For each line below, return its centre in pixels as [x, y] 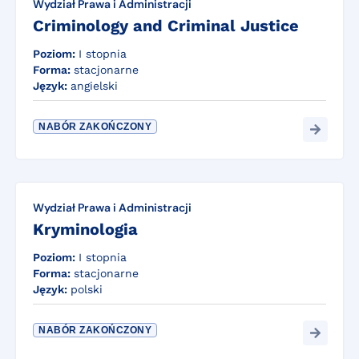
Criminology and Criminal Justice [166, 26]
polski [87, 290]
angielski [94, 86]
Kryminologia [85, 230]
